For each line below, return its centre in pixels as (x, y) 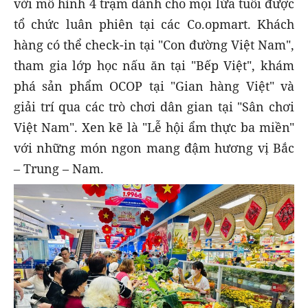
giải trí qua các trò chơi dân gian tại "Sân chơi (154, 106)
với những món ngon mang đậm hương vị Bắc (154, 147)
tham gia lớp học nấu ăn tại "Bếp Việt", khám (154, 65)
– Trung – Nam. (59, 168)
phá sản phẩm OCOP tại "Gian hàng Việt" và (154, 86)
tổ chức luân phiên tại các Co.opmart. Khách (154, 24)
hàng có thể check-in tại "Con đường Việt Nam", (154, 44)
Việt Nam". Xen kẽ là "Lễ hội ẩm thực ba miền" (154, 127)
